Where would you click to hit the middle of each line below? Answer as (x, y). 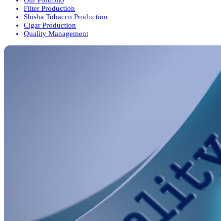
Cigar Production (50, 25)
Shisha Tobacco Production (66, 17)
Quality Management (56, 33)
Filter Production (49, 8)
